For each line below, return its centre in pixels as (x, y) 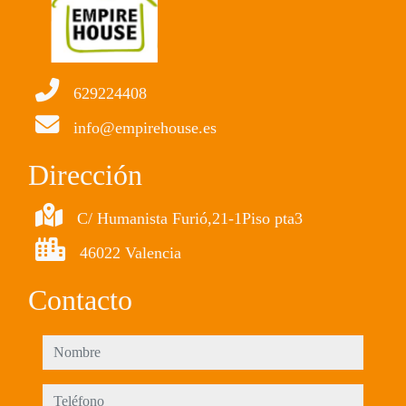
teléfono (68, 395)
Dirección (85, 175)
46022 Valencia (130, 253)
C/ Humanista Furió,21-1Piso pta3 (190, 218)
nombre (67, 346)
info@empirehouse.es (145, 128)
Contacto (80, 300)
